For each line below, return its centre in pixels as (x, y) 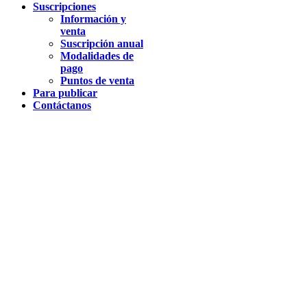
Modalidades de (97, 56)
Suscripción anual (102, 43)
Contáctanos (62, 105)
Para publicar (65, 93)
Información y (93, 19)
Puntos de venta (97, 80)
